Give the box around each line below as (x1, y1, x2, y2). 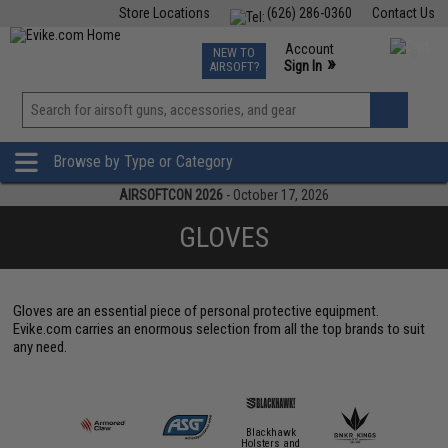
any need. (13, 338, 68, 356)
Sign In (283, 58, 322, 74)
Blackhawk (245, 425, 296, 439)
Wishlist (242, 126, 288, 142)
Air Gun (148, 40, 190, 56)
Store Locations (118, 5, 210, 21)
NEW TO (212, 45, 255, 60)
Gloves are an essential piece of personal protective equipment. (13, 302, 380, 320)
